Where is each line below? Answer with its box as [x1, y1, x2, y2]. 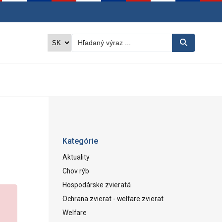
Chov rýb [62, 166, 89, 175]
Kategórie [62, 136, 98, 146]
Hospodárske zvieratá [62, 180, 131, 189]
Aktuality [62, 153, 90, 161]
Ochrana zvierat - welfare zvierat [62, 194, 164, 203]
